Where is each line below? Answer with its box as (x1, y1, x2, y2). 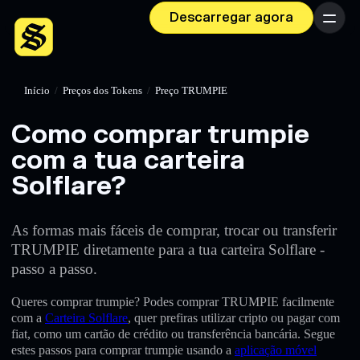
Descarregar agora (170, 10, 293, 26)
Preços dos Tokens (63, 85, 142, 96)
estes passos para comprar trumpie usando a (11, 342, 235, 357)
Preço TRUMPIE (155, 85, 227, 96)
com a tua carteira (11, 144, 245, 177)
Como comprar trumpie (11, 118, 309, 151)
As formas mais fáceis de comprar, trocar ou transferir (11, 221, 337, 239)
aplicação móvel (235, 342, 317, 357)
